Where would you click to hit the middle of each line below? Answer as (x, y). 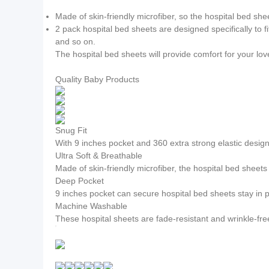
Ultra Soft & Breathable (99, 156)
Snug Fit (71, 130)
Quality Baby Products (97, 79)
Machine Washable (91, 206)
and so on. (75, 41)
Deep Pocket (80, 181)
